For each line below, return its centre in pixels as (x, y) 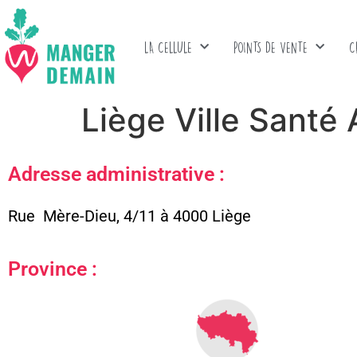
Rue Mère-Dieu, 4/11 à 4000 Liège (129, 216)
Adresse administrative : (116, 174)
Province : (53, 269)
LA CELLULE (168, 47)
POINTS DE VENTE (270, 47)
